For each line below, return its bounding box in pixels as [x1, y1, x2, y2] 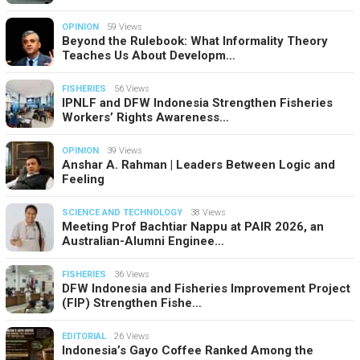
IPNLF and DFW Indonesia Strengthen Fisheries [62, 96, 333, 111]
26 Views [114, 331, 149, 342]
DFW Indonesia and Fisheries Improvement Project [62, 281, 350, 297]
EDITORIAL [62, 331, 106, 342]
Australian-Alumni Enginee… [62, 234, 224, 249]
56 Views [114, 84, 149, 95]
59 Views [107, 22, 142, 33]
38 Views [190, 207, 226, 219]
